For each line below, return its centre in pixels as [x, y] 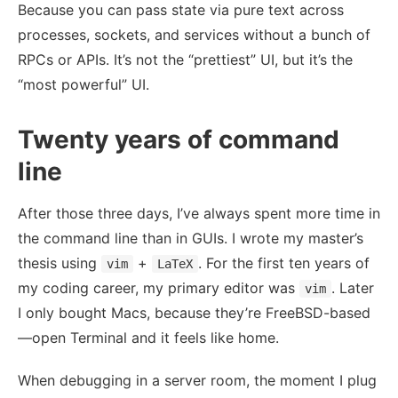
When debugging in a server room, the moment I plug [197, 380]
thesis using [60, 263]
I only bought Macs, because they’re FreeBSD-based [194, 312]
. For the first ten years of [284, 263]
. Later [353, 287]
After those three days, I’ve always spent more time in [199, 213]
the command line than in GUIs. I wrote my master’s [191, 238]
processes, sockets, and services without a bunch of [194, 34]
